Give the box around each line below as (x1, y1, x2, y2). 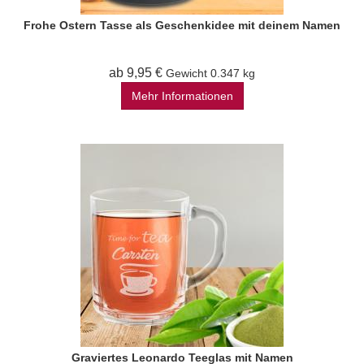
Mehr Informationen (131, 89, 233, 102)
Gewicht (166, 67, 207, 80)
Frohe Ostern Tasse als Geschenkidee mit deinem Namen (24, 19, 340, 32)
